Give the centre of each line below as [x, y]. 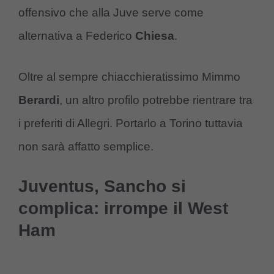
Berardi [39, 100]
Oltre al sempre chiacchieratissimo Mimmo [129, 76]
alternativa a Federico [75, 36]
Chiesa [153, 36]
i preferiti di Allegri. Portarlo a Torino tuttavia [131, 123]
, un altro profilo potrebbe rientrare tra [156, 100]
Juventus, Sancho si [102, 187]
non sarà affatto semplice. [86, 146]
